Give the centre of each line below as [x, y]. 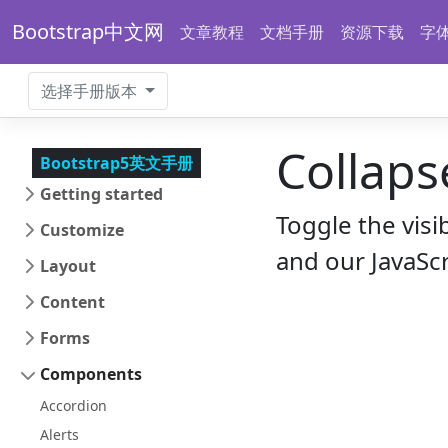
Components [91, 374]
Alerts [59, 434]
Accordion [73, 405]
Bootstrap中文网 [88, 31]
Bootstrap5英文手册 [116, 163]
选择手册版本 [89, 91]
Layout [68, 266]
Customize [82, 230]
